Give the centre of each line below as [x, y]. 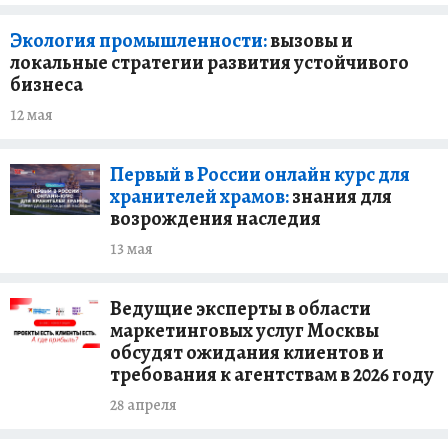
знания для [340, 196]
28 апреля [143, 405]
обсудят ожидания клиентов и [247, 352]
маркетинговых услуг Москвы [244, 330]
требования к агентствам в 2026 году [272, 374]
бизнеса [46, 84]
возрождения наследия [215, 218]
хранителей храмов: [199, 196]
